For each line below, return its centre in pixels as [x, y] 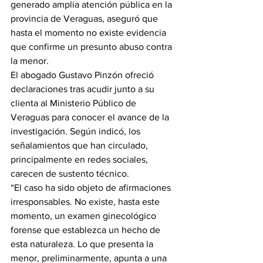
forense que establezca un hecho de [87, 230]
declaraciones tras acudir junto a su [84, 89]
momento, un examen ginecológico [85, 216]
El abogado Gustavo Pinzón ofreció [83, 75]
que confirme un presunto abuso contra [92, 47]
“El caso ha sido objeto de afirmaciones [92, 188]
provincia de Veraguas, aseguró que [85, 18]
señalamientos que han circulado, [80, 145]
